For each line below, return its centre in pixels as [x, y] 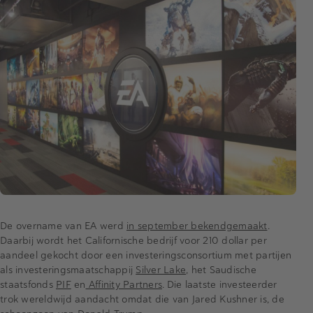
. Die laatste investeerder [220, 284]
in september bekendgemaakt [197, 225]
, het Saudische [221, 269]
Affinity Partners [124, 284]
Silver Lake [161, 269]
